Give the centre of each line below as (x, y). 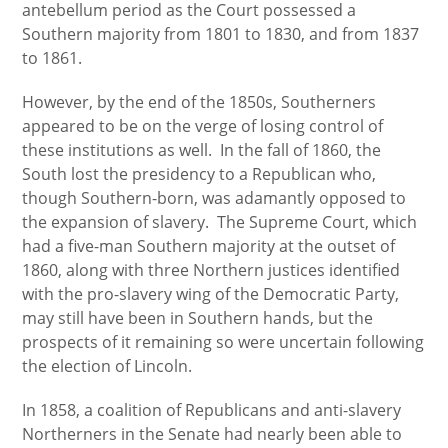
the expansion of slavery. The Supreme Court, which (220, 222)
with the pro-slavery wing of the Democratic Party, (211, 294)
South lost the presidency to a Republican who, (199, 174)
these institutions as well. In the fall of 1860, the (202, 150)
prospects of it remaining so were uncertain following (223, 342)
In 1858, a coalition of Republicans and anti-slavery (212, 410)
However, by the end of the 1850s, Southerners (199, 102)
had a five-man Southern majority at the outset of (209, 246)
